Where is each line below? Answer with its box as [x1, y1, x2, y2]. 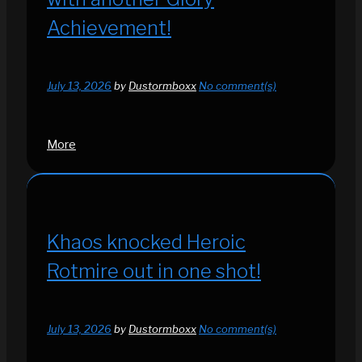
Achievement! [47, 16, 171, 40]
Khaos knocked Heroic [47, 229, 246, 254]
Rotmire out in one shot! [47, 259, 261, 283]
